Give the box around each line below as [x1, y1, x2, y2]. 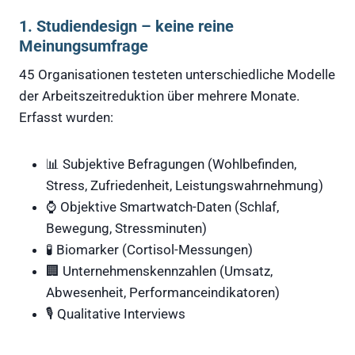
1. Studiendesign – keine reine [19, 16, 234, 36]
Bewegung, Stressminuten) [46, 219, 207, 236]
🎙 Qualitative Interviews [46, 305, 185, 322]
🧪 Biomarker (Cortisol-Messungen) [46, 241, 253, 258]
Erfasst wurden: [19, 109, 113, 125]
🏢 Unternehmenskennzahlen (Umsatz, [46, 262, 273, 279]
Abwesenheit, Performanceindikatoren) [46, 284, 280, 300]
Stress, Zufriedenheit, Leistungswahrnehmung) [46, 177, 323, 193]
